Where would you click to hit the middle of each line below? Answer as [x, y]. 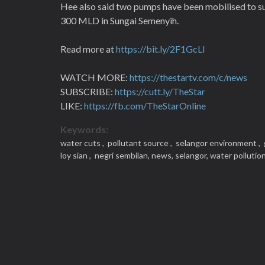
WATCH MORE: [95, 77]
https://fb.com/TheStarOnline [145, 106]
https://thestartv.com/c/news [188, 77]
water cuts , [83, 143]
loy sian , [77, 155]
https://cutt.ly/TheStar [160, 91]
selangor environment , [218, 143]
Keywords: [84, 129]
